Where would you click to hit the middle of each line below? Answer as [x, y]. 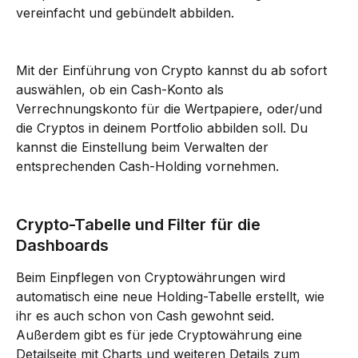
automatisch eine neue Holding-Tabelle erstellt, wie [172, 297]
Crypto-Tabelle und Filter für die [140, 225]
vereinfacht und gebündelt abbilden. [125, 13]
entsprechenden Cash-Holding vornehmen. [147, 167]
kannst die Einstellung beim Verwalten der [144, 147]
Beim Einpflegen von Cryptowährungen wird [153, 278]
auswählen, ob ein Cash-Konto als [122, 90]
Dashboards [62, 246]
